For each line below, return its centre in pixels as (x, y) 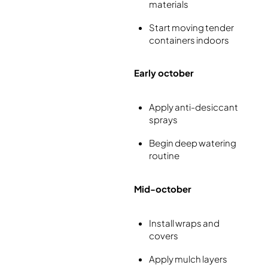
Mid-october (163, 188)
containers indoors (189, 39)
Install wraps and (184, 223)
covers (164, 235)
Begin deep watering (193, 143)
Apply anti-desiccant (194, 107)
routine (164, 156)
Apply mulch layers (188, 258)
